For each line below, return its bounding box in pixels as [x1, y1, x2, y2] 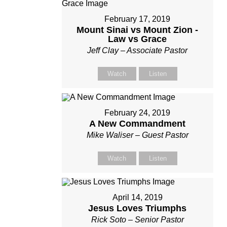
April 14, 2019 [112, 193, 163, 202]
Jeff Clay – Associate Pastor [87, 46, 188, 55]
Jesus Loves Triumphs [88, 203, 187, 213]
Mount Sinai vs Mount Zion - [77, 24, 199, 35]
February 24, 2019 [104, 108, 171, 117]
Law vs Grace [108, 33, 167, 44]
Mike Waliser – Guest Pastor [86, 130, 188, 139]
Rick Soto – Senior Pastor [91, 215, 184, 224]
